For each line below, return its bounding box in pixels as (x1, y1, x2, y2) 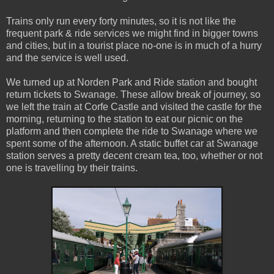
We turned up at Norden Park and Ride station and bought (6, 76, 257, 87)
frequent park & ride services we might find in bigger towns (6, 28, 258, 39)
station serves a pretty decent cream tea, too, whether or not (6, 150, 262, 161)
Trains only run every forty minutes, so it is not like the (6, 15, 236, 26)
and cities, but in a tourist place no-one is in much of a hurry (6, 40, 262, 51)
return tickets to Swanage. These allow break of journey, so (6, 89, 261, 100)
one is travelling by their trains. (6, 162, 138, 173)
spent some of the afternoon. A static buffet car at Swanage (6, 138, 258, 149)
